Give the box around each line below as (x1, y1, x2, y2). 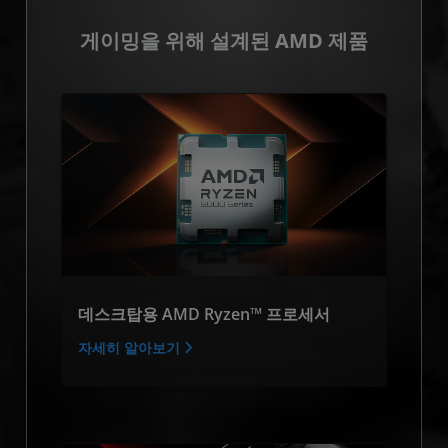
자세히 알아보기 (78, 338, 184, 357)
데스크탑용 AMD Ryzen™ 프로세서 (78, 303, 330, 325)
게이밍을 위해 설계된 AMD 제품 (80, 26, 368, 54)
